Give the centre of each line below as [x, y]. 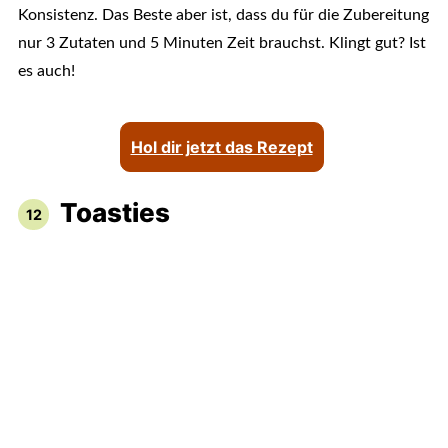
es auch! [46, 71]
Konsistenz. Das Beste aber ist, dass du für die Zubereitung [223, 15]
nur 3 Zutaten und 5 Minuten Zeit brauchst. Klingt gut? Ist [221, 43]
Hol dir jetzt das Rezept [221, 147]
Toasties [114, 213]
